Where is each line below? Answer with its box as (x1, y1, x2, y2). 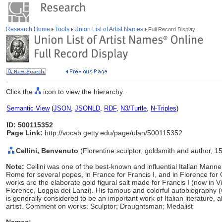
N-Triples (151, 105, 176, 112)
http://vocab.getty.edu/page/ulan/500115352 (43, 129, 182, 137)
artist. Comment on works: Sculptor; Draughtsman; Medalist (6, 202, 193, 210)
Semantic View (6, 105, 50, 112)
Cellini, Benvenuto (16, 147, 80, 155)
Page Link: (6, 129, 43, 137)
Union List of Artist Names (73, 26, 145, 33)
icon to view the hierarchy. (41, 88, 124, 96)
